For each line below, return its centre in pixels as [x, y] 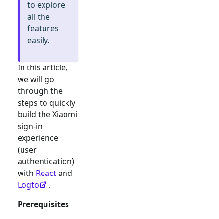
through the [40, 91]
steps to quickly [46, 103]
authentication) [46, 161]
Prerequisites [43, 204]
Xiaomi [65, 114]
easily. [38, 40]
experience [38, 138]
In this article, [43, 67]
